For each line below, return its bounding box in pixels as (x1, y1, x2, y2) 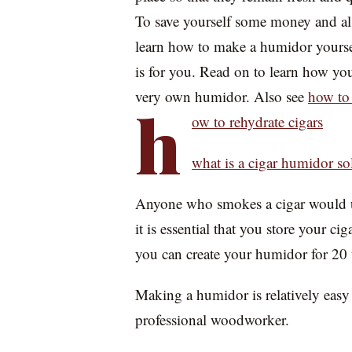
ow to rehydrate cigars (192, 112, 323, 131)
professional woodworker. (135, 310, 289, 329)
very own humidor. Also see (135, 86, 308, 106)
